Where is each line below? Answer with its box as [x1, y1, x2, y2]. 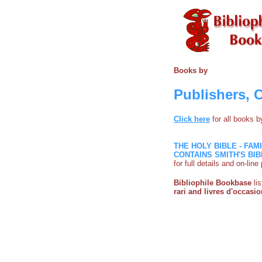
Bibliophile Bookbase [174, 178, 251, 187]
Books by [174, 66, 208, 75]
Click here [174, 114, 210, 123]
